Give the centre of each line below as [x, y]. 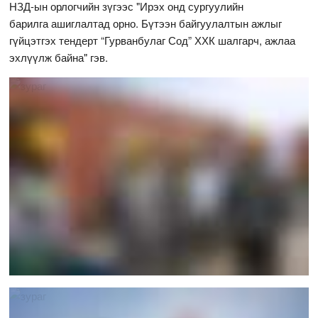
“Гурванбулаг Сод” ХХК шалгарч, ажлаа [197, 40]
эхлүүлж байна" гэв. [59, 57]
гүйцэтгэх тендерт [54, 40]
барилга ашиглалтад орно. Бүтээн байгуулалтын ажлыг [146, 23]
